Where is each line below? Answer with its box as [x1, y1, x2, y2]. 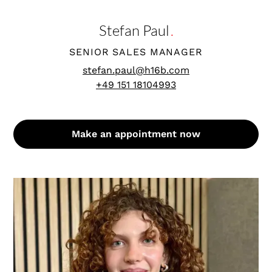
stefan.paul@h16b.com [83, 64, 189, 76]
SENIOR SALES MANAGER [69, 46, 203, 58]
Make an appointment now [72, 128, 200, 140]
